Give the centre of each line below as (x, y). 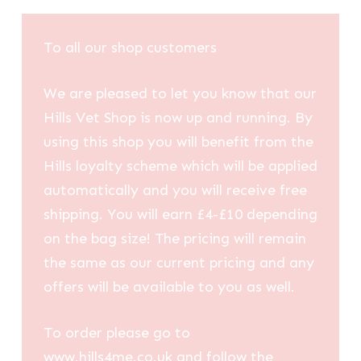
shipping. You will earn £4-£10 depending (180, 215)
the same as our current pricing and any (178, 263)
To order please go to (116, 333)
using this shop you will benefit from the (178, 142)
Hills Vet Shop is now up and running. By (178, 118)
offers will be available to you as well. (169, 287)
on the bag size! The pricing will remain (174, 239)
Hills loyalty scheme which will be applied (180, 166)
